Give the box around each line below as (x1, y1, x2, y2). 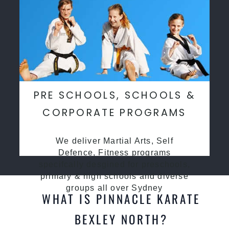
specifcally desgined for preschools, (38, 159, 191, 169)
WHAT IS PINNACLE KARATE (42, 189, 200, 208)
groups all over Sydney (66, 183, 163, 192)
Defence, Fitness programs (58, 148, 171, 157)
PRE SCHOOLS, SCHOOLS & (33, 88, 196, 102)
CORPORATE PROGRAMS (42, 105, 187, 120)
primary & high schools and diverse (40, 171, 189, 180)
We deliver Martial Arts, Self (56, 136, 173, 145)
